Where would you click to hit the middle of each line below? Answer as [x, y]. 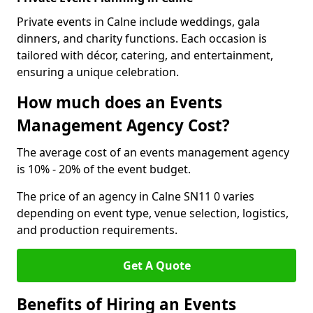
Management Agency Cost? [123, 125]
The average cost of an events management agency [153, 152]
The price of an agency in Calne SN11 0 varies [136, 196]
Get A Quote [156, 265]
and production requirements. [97, 230]
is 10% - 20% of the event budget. [104, 169]
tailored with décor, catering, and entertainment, [145, 55]
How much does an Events [119, 102]
